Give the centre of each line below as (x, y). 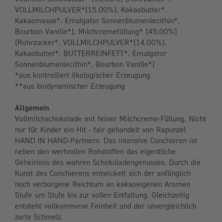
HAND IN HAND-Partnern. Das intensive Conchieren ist (106, 140)
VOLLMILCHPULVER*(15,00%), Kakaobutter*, (91, 10)
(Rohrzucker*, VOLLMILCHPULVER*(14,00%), (91, 42)
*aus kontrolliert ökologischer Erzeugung (83, 75)
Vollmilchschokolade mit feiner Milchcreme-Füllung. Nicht (111, 119)
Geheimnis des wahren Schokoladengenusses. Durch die (108, 162)
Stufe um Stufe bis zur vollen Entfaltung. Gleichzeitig (102, 195)
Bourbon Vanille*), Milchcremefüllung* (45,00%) (96, 31)
